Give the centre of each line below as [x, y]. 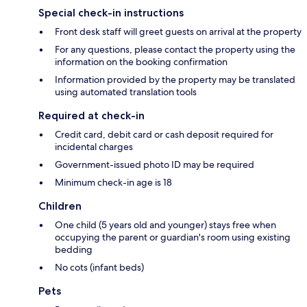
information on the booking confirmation [141, 62]
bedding [74, 250]
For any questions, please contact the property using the [175, 50]
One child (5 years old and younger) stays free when [165, 225]
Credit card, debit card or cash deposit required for [164, 135]
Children [60, 206]
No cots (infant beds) [99, 268]
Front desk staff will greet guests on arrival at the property [178, 32]
